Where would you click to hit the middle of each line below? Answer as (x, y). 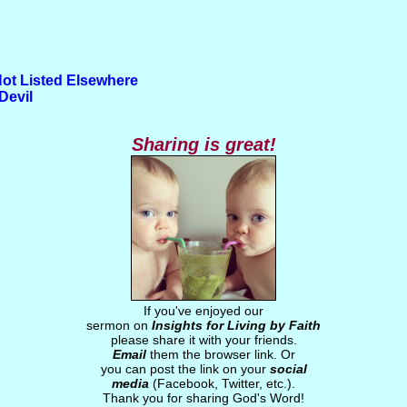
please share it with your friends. (203, 340)
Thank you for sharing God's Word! (203, 398)
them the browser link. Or (220, 354)
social (288, 369)
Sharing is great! (203, 144)
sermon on (119, 325)
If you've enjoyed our (203, 311)
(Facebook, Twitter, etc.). (222, 383)
